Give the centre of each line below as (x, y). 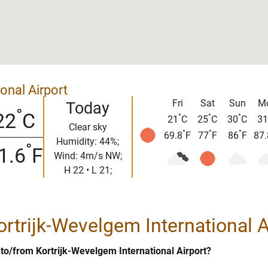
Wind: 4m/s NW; (88, 156)
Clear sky (88, 127)
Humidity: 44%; (88, 142)
